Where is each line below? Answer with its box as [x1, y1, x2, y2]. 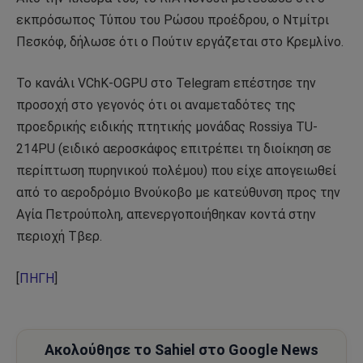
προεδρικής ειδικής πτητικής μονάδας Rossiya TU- [16, 119, 318, 135]
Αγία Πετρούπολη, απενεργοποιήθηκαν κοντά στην [16, 207, 316, 223]
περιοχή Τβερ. [16, 228, 102, 245]
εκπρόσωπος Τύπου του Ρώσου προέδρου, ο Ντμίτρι [16, 11, 329, 28]
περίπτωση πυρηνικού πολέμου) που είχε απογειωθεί [16, 163, 336, 179]
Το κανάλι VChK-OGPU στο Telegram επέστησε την [16, 75, 316, 92]
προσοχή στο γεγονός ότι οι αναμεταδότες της [16, 97, 296, 113]
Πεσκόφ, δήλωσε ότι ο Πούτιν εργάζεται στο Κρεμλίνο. [16, 33, 344, 49]
